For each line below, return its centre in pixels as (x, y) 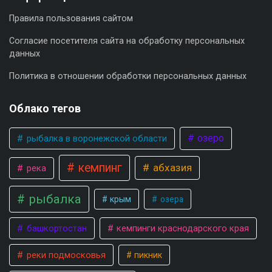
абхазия (171, 168)
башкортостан (55, 229)
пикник (148, 255)
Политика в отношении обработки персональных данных (128, 76)
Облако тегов (45, 109)
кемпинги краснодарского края (182, 229)
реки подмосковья (65, 255)
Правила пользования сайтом (71, 19)
